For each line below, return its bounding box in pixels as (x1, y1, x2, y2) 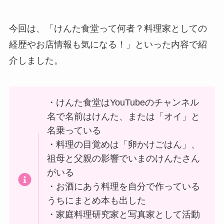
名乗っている (47, 125, 101, 135)
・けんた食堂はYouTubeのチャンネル (47, 97, 199, 107)
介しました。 (8, 55, 63, 65)
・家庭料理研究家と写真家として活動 (47, 209, 200, 219)
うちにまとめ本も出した (47, 195, 146, 205)
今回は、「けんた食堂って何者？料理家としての (8, 23, 207, 33)
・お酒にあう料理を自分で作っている (47, 181, 200, 191)
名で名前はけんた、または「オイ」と (47, 111, 200, 121)
